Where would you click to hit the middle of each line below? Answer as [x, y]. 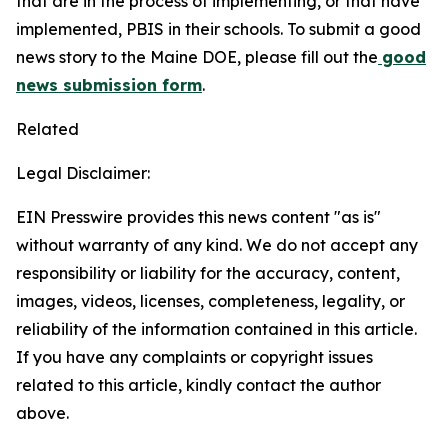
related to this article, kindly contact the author [198, 385]
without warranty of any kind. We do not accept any [217, 245]
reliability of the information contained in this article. [216, 329]
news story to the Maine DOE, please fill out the [197, 57]
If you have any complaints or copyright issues [194, 357]
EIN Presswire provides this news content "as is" [198, 217]
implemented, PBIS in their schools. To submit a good [218, 29]
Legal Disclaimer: [83, 173]
